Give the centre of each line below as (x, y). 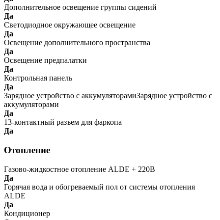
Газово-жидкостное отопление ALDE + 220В (80, 169)
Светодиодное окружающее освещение (70, 25)
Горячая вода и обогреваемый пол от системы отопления (99, 187)
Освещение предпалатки (45, 60)
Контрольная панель (38, 78)
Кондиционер (27, 213)
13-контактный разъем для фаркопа (63, 122)
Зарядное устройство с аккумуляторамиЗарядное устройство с (108, 96)
